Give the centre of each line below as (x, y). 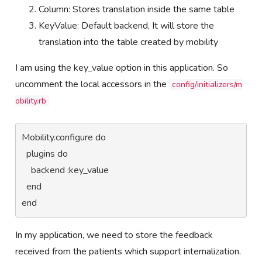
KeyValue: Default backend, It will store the (127, 25)
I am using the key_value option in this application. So (122, 68)
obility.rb (31, 101)
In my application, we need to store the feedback (114, 235)
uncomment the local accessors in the (92, 84)
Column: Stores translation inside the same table (137, 9)
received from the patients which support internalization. (128, 251)
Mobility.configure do (64, 137)
